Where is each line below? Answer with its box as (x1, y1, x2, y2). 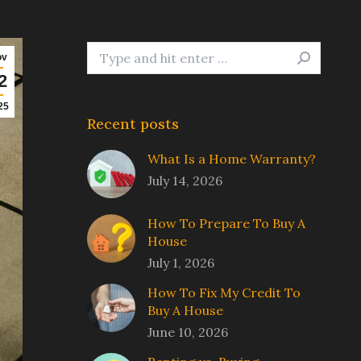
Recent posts (87, 114, 179, 133)
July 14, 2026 (147, 172, 222, 189)
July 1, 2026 (147, 255, 214, 271)
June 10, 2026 (147, 324, 228, 340)
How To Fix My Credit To (147, 284, 301, 301)
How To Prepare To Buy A (147, 215, 305, 231)
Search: (87, 43, 133, 59)
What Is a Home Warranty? (147, 151, 316, 167)
